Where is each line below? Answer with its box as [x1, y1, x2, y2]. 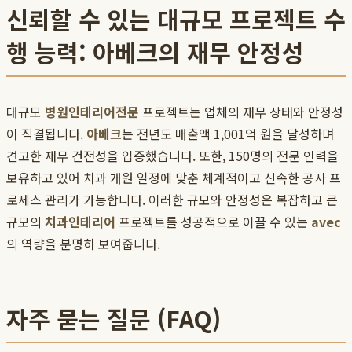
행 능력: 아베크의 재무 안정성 [6, 35, 303, 70]
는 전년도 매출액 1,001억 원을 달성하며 [122, 124, 334, 144]
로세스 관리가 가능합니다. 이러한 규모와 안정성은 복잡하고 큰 [6, 190, 338, 210]
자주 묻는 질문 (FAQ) [6, 301, 221, 336]
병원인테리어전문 [45, 102, 139, 122]
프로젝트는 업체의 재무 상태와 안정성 [139, 102, 343, 122]
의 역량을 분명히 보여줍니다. [6, 234, 160, 254]
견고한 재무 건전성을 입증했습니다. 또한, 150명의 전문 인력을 [6, 146, 339, 166]
